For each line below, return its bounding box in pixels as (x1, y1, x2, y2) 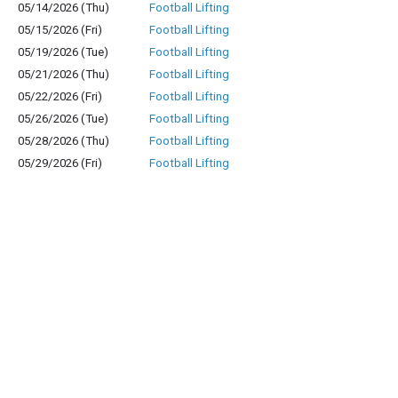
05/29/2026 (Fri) (18, 156, 102, 170)
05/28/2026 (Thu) (18, 134, 109, 147)
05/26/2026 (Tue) (18, 112, 108, 125)
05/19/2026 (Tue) (18, 45, 108, 59)
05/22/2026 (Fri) (18, 90, 102, 103)
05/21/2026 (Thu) (18, 68, 109, 81)
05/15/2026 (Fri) (18, 23, 102, 36)
